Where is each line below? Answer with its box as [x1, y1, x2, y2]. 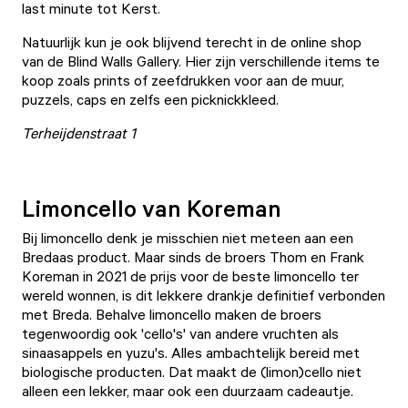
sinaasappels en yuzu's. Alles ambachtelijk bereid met [22, 343, 360, 362]
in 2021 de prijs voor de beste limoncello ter [79, 267, 359, 285]
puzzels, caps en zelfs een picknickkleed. [22, 90, 282, 108]
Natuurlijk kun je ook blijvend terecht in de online [22, 33, 331, 51]
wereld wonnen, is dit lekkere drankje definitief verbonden [22, 286, 385, 304]
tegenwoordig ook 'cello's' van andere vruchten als [22, 324, 339, 342]
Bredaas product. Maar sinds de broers [22, 248, 270, 266]
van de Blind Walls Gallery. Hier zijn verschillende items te [22, 52, 380, 70]
